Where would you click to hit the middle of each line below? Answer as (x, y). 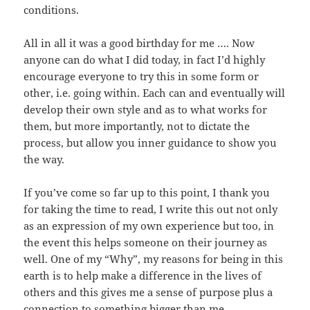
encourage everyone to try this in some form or (142, 76)
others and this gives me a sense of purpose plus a (148, 292)
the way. (44, 159)
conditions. (52, 9)
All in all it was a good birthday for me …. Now (139, 43)
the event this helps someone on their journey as (146, 242)
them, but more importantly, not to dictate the (137, 126)
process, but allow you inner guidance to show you (151, 142)
